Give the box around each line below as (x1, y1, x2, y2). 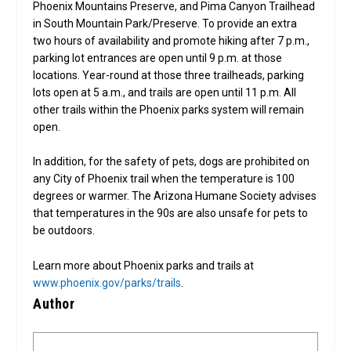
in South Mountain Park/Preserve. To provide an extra (33, 16, 298, 30)
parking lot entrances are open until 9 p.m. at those (33, 51, 283, 64)
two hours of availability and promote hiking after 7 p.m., (33, 34, 310, 47)
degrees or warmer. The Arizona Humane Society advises (33, 190, 317, 203)
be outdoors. (33, 224, 96, 237)
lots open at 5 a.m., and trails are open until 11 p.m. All (33, 85, 297, 99)
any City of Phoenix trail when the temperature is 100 (33, 172, 295, 186)
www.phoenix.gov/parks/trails (33, 276, 182, 289)
